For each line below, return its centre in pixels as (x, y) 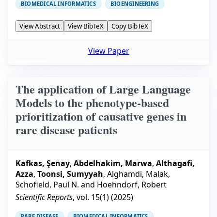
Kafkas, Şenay (43, 163)
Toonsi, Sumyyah (70, 174)
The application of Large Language (103, 89)
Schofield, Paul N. (47, 184)
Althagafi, (175, 163)
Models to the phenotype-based (92, 102)
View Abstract (40, 26)
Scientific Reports (44, 197)
